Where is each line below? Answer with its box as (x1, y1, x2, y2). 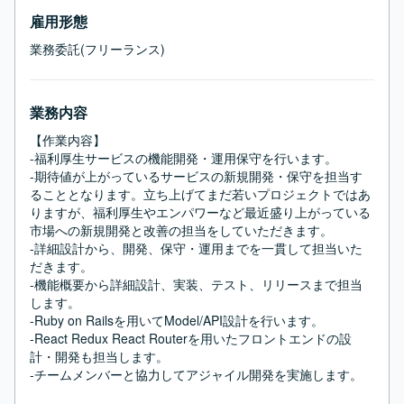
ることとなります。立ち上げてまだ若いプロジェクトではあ (30, 185, 371, 203)
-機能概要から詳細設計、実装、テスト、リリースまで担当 (30, 275, 363, 293)
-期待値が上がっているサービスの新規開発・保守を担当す (30, 167, 363, 185)
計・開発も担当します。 (30, 347, 169, 365)
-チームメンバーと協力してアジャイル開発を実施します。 (30, 365, 363, 383)
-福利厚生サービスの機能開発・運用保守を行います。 (30, 149, 337, 167)
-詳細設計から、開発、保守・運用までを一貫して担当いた (30, 239, 363, 257)
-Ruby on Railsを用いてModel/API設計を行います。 (30, 311, 324, 329)
